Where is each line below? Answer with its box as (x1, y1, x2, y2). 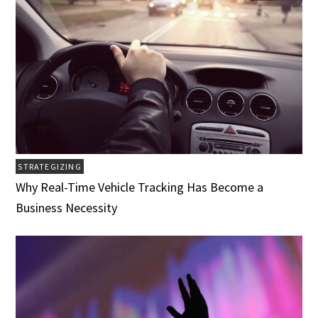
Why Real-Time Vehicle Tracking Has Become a (16, 178, 264, 195)
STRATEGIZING (18, 160, 82, 172)
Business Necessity (16, 199, 118, 216)
